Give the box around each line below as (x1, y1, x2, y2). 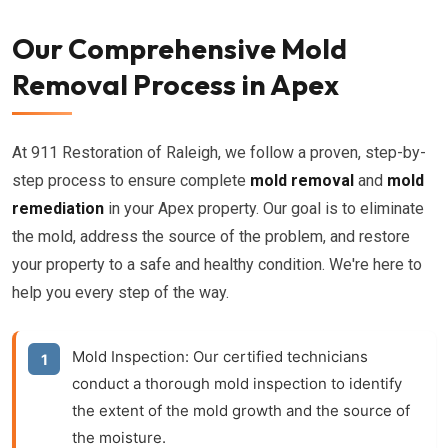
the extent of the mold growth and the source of (72, 401, 410, 420)
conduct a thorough (72, 374, 214, 393)
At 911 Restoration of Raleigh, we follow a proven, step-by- (12, 143, 426, 162)
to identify (327, 374, 402, 393)
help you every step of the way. (12, 283, 229, 302)
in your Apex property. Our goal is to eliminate (104, 199, 424, 218)
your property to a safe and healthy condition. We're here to (12, 255, 422, 274)
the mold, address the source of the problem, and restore (12, 227, 410, 246)
